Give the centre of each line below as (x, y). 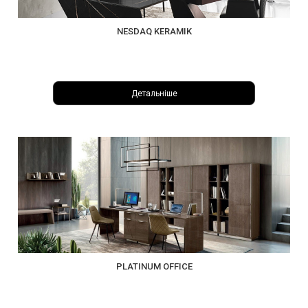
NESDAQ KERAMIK (154, 32)
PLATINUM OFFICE (154, 266)
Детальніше (154, 93)
